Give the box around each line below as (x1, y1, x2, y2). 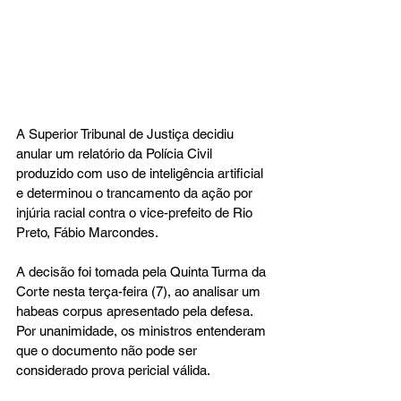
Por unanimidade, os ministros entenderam (16, 322, 269, 338)
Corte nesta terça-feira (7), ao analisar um (16, 283, 264, 299)
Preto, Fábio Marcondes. (16, 224, 158, 240)
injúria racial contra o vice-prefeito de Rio (16, 204, 256, 220)
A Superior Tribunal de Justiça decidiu (16, 125, 237, 141)
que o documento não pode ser (16, 342, 200, 358)
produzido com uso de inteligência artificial (16, 165, 267, 181)
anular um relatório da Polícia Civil (16, 145, 216, 161)
